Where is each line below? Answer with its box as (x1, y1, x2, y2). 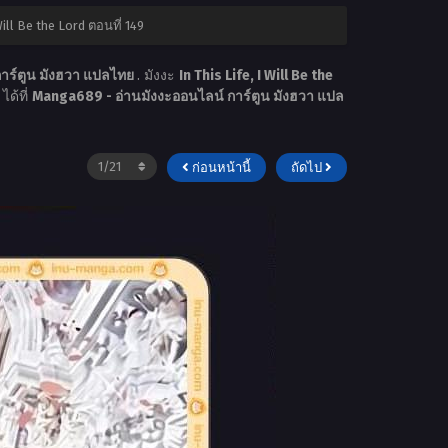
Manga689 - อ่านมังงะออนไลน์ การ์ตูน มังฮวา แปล (31, 88, 344, 106)
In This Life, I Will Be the (178, 67, 333, 85)
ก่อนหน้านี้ (189, 160, 251, 176)
